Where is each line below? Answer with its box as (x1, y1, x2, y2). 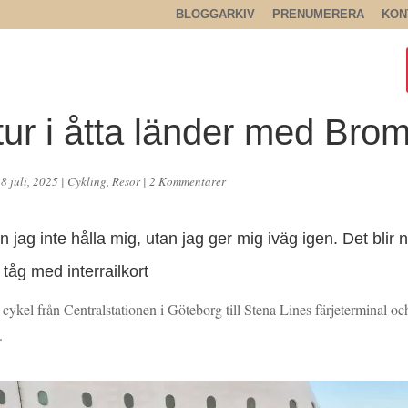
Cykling (67, 173, 107, 190)
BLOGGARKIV (175, 6, 255, 21)
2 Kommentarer (149, 173, 227, 190)
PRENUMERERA (271, 6, 364, 21)
